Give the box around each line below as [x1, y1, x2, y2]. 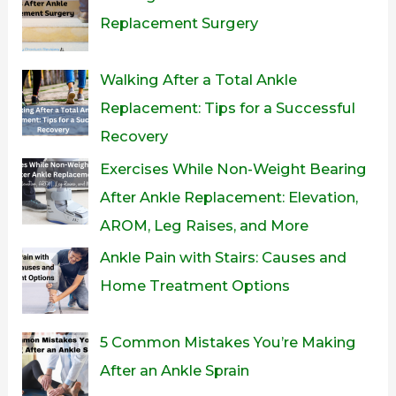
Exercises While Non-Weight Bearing [99, 159, 367, 178]
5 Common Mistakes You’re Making [99, 332, 356, 351]
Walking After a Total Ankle [99, 71, 297, 89]
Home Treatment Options [99, 276, 290, 294]
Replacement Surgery [99, 14, 258, 33]
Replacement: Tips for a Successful [99, 99, 355, 118]
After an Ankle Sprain [99, 361, 249, 379]
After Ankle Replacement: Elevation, [99, 187, 358, 206]
